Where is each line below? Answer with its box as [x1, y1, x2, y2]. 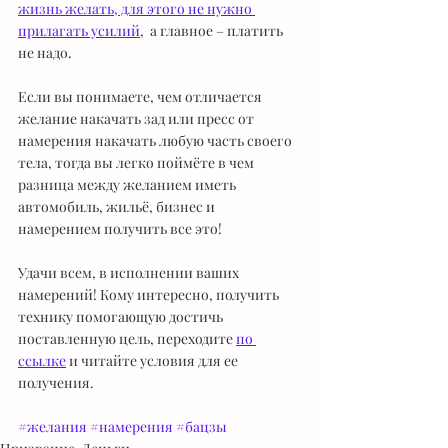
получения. [18, 373, 94, 392]
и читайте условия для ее [66, 351, 241, 370]
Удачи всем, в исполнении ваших [18, 263, 242, 282]
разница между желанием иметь [18, 175, 239, 194]
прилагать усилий [18, 21, 140, 40]
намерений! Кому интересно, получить [18, 285, 282, 304]
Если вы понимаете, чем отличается [18, 87, 265, 106]
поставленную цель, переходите [18, 329, 236, 348]
